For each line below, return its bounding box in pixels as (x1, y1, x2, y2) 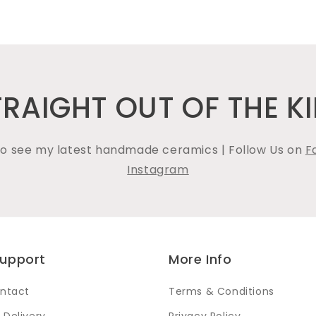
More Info (169, 250, 232, 268)
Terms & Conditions (169, 284, 274, 298)
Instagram (127, 161, 189, 178)
